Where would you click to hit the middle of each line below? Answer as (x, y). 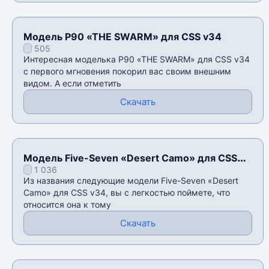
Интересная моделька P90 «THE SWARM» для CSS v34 (137, 59)
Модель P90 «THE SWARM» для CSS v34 (122, 37)
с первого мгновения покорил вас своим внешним (127, 71)
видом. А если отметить (72, 83)
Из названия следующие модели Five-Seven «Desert (131, 181)
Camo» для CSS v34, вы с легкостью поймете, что (127, 193)
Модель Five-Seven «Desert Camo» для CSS (130, 158)
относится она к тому (67, 205)
